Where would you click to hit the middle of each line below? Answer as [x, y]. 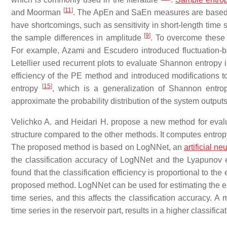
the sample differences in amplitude [78, 38]
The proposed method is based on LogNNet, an [98, 147]
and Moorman [37, 12]
